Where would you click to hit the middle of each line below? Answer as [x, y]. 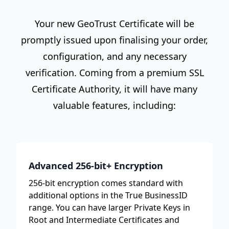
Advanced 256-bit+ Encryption [96, 166]
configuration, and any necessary [114, 56]
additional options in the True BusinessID [108, 196]
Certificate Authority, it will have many [114, 89]
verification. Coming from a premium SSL [114, 73]
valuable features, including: [114, 106]
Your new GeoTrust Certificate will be [114, 24]
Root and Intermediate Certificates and [104, 220]
